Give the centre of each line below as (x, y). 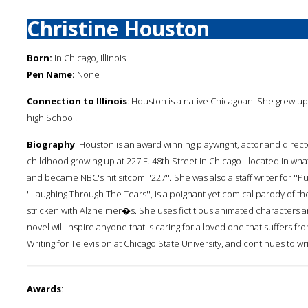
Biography (51, 144)
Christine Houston (118, 29)
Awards (44, 289)
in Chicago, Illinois (89, 58)
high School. (52, 118)
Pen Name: (51, 74)
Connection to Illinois (77, 101)
